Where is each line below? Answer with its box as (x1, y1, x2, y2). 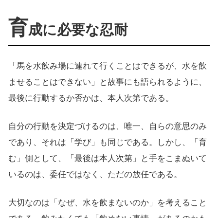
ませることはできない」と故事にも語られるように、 (8, 77, 207, 87)
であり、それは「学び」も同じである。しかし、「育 (8, 137, 207, 147)
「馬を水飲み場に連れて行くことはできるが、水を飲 (8, 61, 207, 71)
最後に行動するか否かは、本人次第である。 (8, 93, 174, 103)
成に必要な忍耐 (28, 22, 128, 38)
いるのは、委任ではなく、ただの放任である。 (8, 169, 182, 179)
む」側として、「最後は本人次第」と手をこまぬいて (8, 153, 207, 163)
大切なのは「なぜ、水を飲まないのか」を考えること (8, 198, 207, 207)
